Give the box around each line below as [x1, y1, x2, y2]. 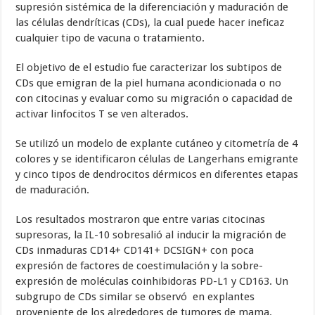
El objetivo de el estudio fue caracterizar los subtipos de [15, 61, 283, 75]
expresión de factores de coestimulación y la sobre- [15, 259, 264, 273]
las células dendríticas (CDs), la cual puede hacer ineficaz [15, 16, 285, 30]
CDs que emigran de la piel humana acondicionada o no [15, 77, 282, 90]
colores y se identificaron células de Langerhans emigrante [15, 153, 299, 166]
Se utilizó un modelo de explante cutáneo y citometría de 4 [15, 137, 298, 150]
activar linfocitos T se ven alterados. [15, 108, 189, 121]
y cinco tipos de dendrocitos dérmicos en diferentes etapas [15, 168, 299, 181]
